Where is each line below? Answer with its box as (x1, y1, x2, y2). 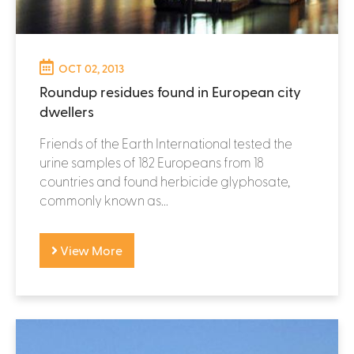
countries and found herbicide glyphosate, (40, 172, 290, 189)
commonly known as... (40, 191, 168, 208)
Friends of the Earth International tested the (40, 134, 292, 151)
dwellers (40, 102, 94, 119)
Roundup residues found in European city (40, 82, 301, 100)
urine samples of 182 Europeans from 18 (40, 153, 264, 170)
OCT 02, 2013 (58, 61, 124, 75)
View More (58, 242, 122, 258)
